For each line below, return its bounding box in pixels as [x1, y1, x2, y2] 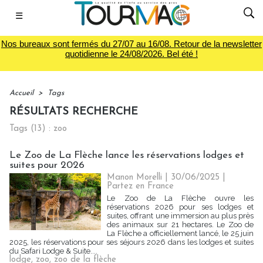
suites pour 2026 [9, 160, 85, 170]
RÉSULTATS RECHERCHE [9, 106, 138, 117]
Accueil [9, 89, 33, 97]
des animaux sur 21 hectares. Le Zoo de [107, 220, 254, 229]
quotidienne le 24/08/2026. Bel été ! [65, 49, 198, 59]
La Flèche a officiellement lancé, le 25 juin [107, 229, 254, 238]
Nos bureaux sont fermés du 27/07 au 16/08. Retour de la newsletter [1, 39, 262, 49]
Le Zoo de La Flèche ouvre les [107, 194, 254, 203]
